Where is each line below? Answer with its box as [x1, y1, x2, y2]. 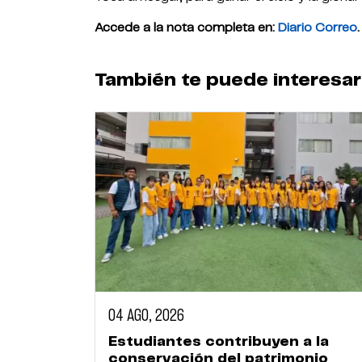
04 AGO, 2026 [108, 307, 184, 324]
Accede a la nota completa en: [95, 22, 278, 35]
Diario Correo [278, 22, 357, 35]
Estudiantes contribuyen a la [108, 334, 329, 349]
